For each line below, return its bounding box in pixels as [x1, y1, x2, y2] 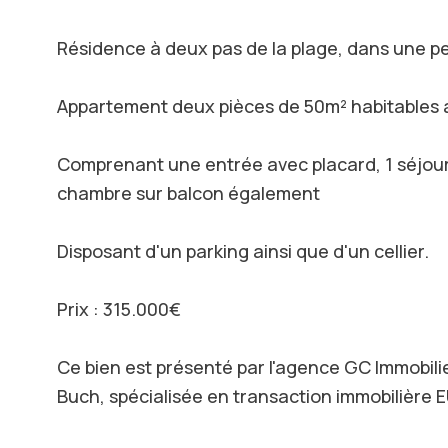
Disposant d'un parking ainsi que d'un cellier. [57, 239, 429, 264]
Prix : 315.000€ [57, 297, 181, 322]
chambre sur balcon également [57, 181, 320, 206]
